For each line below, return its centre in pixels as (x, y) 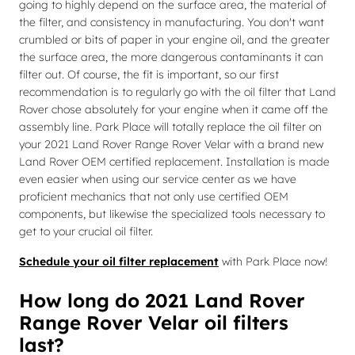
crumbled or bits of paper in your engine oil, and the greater (174, 40)
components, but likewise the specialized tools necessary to (172, 214)
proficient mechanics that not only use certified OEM (154, 197)
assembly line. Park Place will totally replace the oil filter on (170, 127)
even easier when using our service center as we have (158, 179)
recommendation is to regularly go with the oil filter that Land (177, 92)
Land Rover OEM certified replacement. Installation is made (174, 162)
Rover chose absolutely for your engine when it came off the (174, 109)
